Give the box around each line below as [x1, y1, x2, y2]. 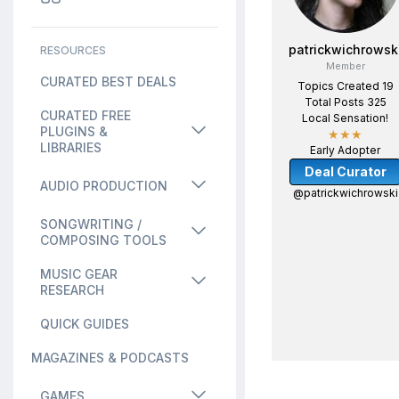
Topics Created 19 [297, 79, 394, 93]
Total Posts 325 [304, 95, 387, 109]
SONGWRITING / [40, 216, 142, 232]
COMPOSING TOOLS [40, 232, 167, 248]
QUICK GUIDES [40, 316, 129, 331]
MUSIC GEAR [40, 266, 118, 281]
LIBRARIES [40, 140, 102, 155]
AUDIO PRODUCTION [40, 178, 167, 193]
